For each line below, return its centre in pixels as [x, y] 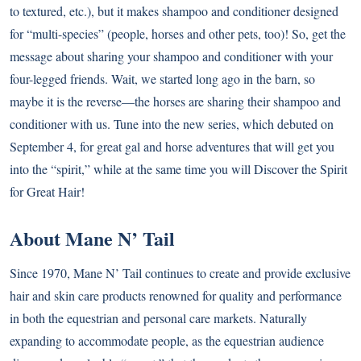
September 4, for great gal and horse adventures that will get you [172, 146]
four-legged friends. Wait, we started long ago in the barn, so [162, 79]
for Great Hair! [47, 191]
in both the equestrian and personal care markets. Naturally [158, 318]
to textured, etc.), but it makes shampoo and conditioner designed [174, 11]
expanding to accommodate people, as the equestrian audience [167, 340]
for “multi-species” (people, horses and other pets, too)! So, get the [178, 33]
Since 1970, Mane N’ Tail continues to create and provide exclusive [180, 273]
